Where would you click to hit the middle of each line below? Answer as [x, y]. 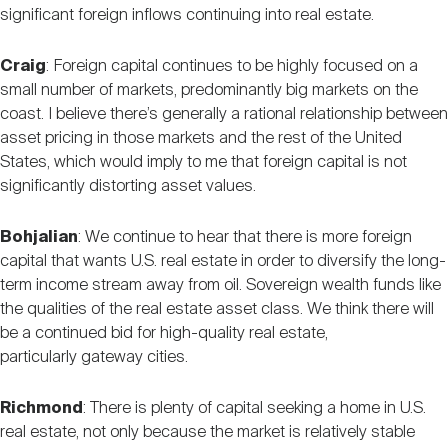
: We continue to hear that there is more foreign [245, 237]
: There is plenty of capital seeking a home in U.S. [254, 408]
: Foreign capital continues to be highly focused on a [232, 66]
